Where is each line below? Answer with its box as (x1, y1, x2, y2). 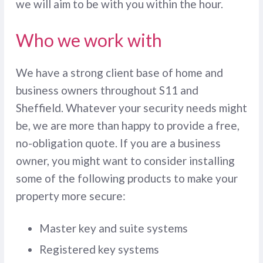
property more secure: (15, 189, 126, 203)
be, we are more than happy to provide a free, (15, 119, 240, 133)
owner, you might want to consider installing (15, 154, 235, 168)
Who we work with (15, 29, 162, 51)
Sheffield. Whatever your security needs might (15, 101, 247, 115)
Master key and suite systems (39, 221, 188, 235)
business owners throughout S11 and (15, 83, 198, 97)
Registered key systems (39, 242, 159, 257)
